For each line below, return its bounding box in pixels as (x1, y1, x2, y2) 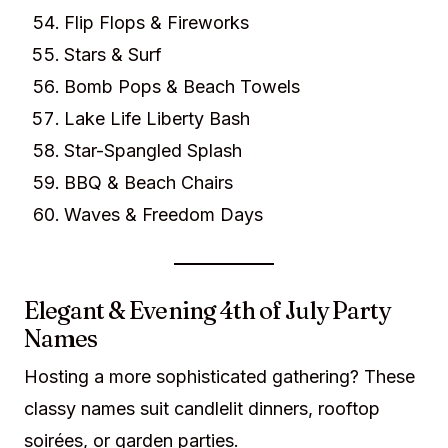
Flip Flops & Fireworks (64, 12, 249, 33)
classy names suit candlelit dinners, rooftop (24, 398, 380, 419)
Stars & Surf (64, 44, 162, 65)
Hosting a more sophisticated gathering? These (24, 366, 415, 387)
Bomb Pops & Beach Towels (64, 76, 300, 97)
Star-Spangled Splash (64, 140, 242, 161)
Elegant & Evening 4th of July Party (24, 296, 391, 325)
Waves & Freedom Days (64, 204, 263, 225)
